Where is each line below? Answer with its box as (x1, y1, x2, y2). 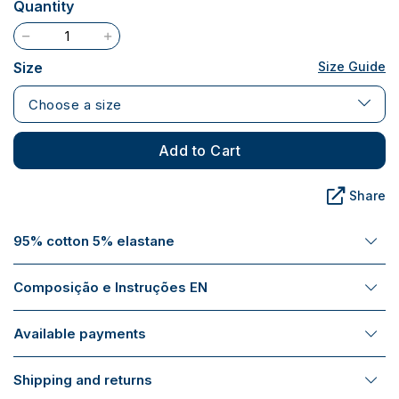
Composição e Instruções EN (13, 278, 208, 296)
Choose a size (28, 95, 122, 113)
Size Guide (318, 58, 386, 74)
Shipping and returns (13, 370, 152, 388)
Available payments (13, 324, 146, 342)
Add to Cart (158, 141, 241, 159)
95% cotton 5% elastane (13, 232, 175, 249)
